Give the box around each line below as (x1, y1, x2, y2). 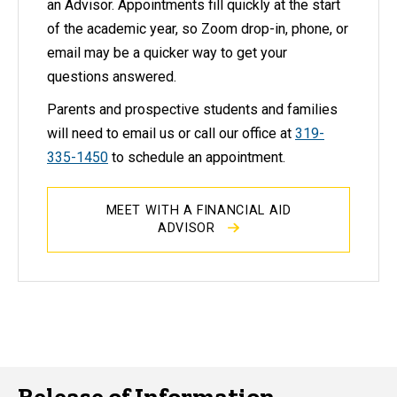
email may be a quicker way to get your (47, 44, 287, 62)
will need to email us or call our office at (47, 125, 295, 143)
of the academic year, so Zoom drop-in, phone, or (47, 20, 348, 38)
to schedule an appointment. (108, 149, 285, 167)
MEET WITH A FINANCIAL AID (105, 203, 292, 219)
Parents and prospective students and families (47, 101, 338, 119)
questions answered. (47, 68, 176, 86)
